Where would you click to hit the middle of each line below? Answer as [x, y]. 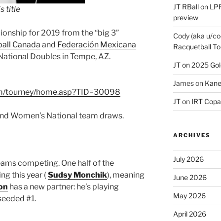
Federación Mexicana [97, 44]
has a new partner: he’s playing [63, 186]
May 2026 [189, 195]
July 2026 [188, 159]
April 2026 [189, 214]
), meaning [126, 175]
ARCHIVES [192, 135]
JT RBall [186, 6]
